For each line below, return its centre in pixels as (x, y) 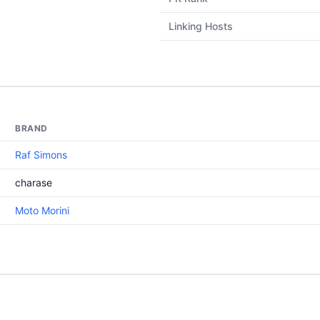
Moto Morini (42, 210)
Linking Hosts (201, 26)
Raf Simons (41, 155)
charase (34, 182)
